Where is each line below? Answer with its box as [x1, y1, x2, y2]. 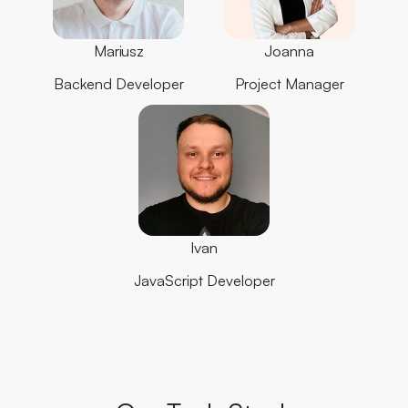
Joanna [264, 41, 315, 61]
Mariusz [93, 41, 144, 61]
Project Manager [234, 74, 344, 93]
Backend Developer [53, 74, 184, 93]
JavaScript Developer [133, 270, 275, 290]
